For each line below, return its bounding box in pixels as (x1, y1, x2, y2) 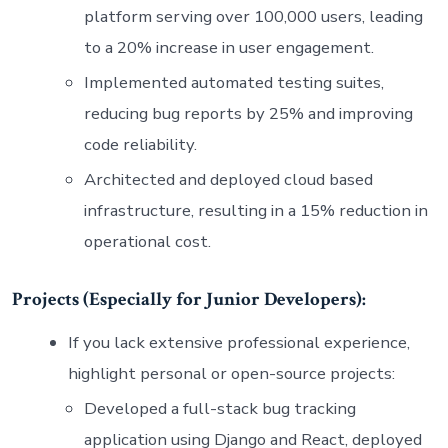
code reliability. (83, 132, 197, 156)
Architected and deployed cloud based (83, 167, 373, 191)
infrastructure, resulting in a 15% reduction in (83, 198, 428, 222)
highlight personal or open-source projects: (67, 361, 395, 385)
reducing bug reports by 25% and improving (83, 101, 413, 125)
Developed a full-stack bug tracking (83, 396, 356, 420)
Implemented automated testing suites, (83, 70, 384, 94)
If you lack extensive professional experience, (67, 330, 410, 354)
